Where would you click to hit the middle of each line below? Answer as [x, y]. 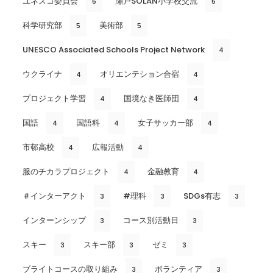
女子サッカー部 [165, 123]
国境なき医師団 [151, 99]
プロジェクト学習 [54, 99]
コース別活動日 [151, 221]
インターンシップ [54, 221]
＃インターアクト [54, 196]
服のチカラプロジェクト [66, 172]
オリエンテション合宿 [140, 74]
